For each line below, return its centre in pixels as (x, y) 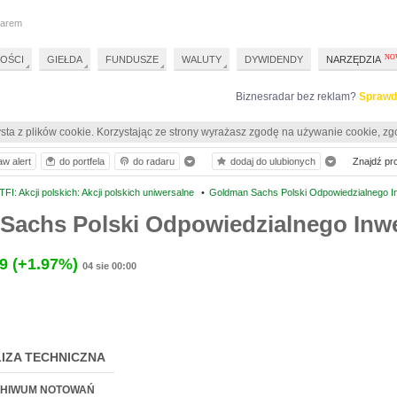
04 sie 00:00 (109, 266)
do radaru (154, 161)
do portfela (82, 161)
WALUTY (202, 59)
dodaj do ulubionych (273, 161)
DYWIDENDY (274, 59)
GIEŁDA (65, 59)
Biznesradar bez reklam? (297, 97)
